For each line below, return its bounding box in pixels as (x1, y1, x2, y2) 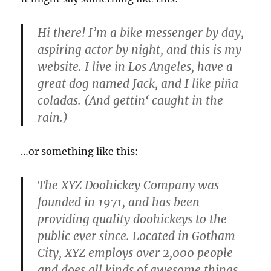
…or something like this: (21, 145, 139, 158)
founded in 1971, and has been (38, 195, 200, 210)
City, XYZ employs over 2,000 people (38, 246, 233, 261)
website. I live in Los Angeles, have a (38, 59, 233, 74)
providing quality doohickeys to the (38, 212, 227, 227)
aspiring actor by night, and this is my (38, 42, 242, 57)
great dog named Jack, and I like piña (38, 76, 239, 91)
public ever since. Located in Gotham (38, 229, 236, 244)
